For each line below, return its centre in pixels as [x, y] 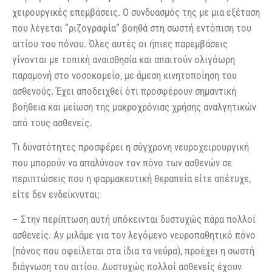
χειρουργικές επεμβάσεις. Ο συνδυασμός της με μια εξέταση [136, 12]
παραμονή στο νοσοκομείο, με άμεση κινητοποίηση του [124, 75]
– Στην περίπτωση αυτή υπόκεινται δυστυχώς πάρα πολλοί [134, 219]
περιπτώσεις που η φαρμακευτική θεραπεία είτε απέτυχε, [131, 179]
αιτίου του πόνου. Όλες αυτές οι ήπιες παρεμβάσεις [120, 43]
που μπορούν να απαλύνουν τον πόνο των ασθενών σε [122, 163]
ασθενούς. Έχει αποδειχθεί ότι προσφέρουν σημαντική [124, 91]
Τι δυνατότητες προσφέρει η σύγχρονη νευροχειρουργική [131, 147]
